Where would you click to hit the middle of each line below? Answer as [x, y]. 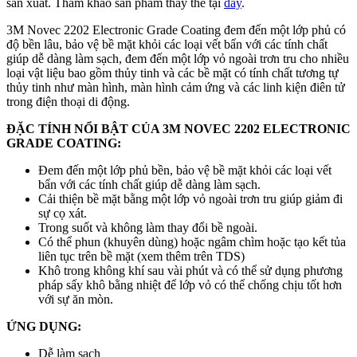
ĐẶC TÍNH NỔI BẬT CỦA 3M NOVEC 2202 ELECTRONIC [178, 129]
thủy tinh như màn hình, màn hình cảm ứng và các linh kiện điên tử [176, 88]
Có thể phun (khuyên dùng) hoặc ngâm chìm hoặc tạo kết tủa [192, 242]
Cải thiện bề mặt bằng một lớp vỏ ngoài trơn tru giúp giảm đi [190, 199]
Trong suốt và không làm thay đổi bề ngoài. [148, 228]
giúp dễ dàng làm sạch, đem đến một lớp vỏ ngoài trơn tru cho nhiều [178, 59]
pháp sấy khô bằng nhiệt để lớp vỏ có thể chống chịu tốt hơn [190, 285]
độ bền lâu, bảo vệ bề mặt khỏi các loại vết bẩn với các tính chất [167, 45]
